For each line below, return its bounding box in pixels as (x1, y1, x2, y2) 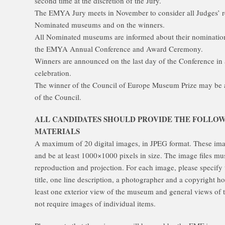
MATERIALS (35, 126, 80, 137)
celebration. (35, 68, 71, 78)
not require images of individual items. (35, 198, 156, 208)
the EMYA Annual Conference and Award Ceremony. (35, 44, 203, 54)
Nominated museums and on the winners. (35, 20, 165, 30)
